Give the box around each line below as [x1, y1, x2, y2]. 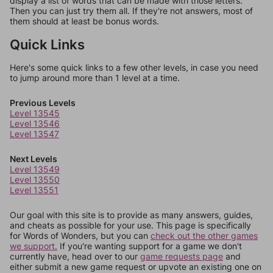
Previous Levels [10, 97, 76, 108]
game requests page [140, 251, 223, 261]
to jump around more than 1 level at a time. [10, 73, 180, 83]
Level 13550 [10, 174, 60, 185]
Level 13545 [10, 108, 60, 118]
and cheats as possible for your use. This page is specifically [10, 220, 251, 230]
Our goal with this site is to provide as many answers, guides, [10, 210, 253, 220]
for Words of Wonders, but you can [10, 230, 151, 241]
